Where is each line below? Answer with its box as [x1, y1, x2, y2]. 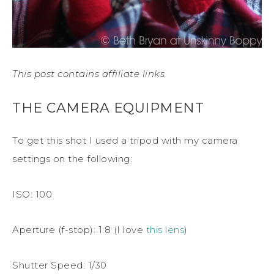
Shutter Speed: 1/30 [12, 259, 107, 271]
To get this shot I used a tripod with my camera [12, 134, 238, 146]
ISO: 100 [12, 188, 52, 200]
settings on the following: [12, 152, 132, 165]
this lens [146, 223, 184, 235]
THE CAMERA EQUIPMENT [12, 99, 204, 116]
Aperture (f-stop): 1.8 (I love [12, 223, 146, 235]
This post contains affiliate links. [12, 67, 169, 80]
